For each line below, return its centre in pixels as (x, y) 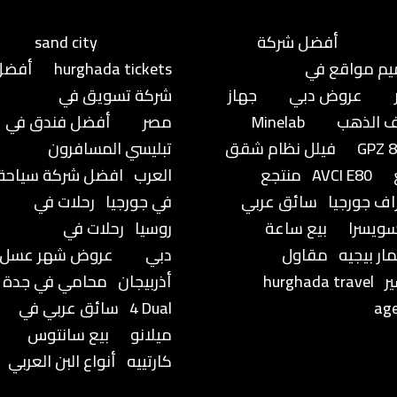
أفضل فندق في (58, 121)
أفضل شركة (297, 42)
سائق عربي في (69, 307)
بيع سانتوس (69, 334)
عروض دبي (325, 95)
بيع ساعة (296, 228)
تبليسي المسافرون (110, 148)
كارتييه (150, 361)
